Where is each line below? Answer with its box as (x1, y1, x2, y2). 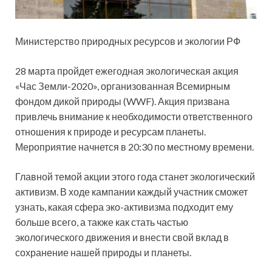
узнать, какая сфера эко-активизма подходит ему (15, 200, 233, 212)
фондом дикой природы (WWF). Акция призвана (15, 95, 229, 107)
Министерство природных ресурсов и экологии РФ (15, 35, 240, 47)
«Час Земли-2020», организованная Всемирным (15, 80, 230, 92)
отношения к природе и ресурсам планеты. (15, 125, 206, 137)
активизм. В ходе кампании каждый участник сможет (15, 185, 248, 197)
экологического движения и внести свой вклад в (15, 231, 229, 243)
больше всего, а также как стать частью (15, 216, 188, 228)
